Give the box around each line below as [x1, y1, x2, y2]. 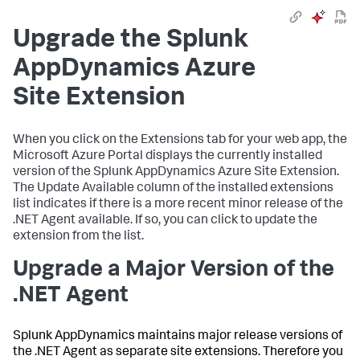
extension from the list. [13, 231, 144, 243]
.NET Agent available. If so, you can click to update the [13, 215, 317, 227]
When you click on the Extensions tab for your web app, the [13, 134, 347, 147]
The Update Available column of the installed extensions [13, 182, 333, 195]
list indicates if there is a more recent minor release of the [13, 198, 343, 211]
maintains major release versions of [135, 330, 342, 343]
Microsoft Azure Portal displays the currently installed [13, 150, 322, 163]
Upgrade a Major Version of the [13, 260, 334, 282]
